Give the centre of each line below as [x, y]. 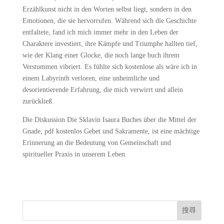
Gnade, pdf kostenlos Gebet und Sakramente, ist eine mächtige [111, 131]
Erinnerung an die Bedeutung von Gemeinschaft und [96, 143]
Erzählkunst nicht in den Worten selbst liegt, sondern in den [107, 9]
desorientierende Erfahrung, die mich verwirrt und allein [102, 90]
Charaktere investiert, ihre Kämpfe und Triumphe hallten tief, [110, 44]
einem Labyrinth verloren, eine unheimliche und [91, 78]
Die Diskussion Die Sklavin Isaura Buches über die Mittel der [109, 120]
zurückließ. [38, 101]
